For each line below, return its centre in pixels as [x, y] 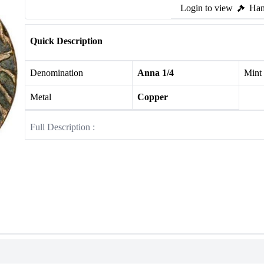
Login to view [207, 8]
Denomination [57, 73]
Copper [152, 97]
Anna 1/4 [155, 73]
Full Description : [62, 127]
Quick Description [66, 41]
